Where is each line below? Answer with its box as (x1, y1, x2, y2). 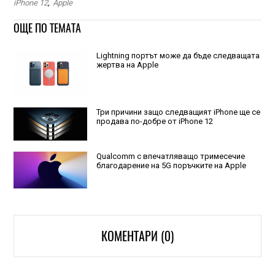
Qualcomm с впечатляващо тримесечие (96, 152, 245, 161)
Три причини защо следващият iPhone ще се (96, 107, 260, 117)
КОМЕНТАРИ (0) (101, 228, 174, 245)
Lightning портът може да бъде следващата (96, 51, 260, 61)
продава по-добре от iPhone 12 (96, 116, 213, 126)
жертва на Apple (96, 60, 158, 70)
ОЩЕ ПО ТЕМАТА (13, 20, 81, 36)
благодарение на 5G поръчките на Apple (96, 161, 246, 171)
